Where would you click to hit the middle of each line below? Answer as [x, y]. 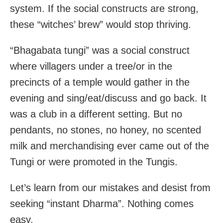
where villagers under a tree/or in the [91, 66]
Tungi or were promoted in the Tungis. [94, 162]
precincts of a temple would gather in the [100, 82]
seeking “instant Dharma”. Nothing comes [102, 204]
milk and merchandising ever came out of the [110, 146]
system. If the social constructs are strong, [104, 9]
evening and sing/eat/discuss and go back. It [108, 98]
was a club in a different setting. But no [96, 114]
